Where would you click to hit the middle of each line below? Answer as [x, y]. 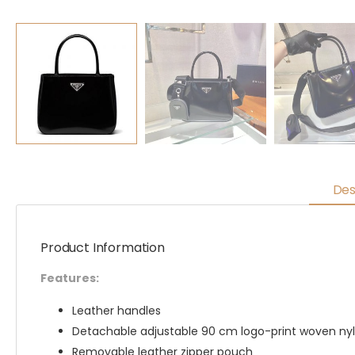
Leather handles [116, 311]
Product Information [103, 248]
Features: [70, 278]
